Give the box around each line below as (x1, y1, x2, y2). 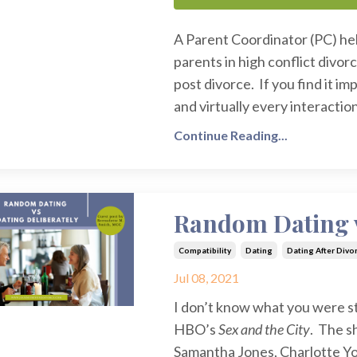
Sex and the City (218, 320, 310, 339)
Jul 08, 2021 (173, 270, 239, 286)
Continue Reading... (173, 127, 288, 143)
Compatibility (178, 245, 231, 256)
